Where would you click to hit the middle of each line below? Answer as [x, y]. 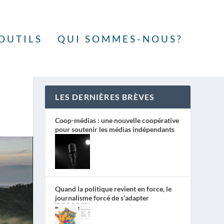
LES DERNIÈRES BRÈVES [105, 97]
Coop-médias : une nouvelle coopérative [117, 120]
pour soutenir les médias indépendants [115, 129]
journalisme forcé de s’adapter [102, 198]
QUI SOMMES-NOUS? [120, 38]
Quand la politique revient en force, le [113, 189]
